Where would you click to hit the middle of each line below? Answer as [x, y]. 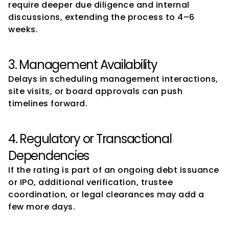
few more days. [42, 207]
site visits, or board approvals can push [95, 91]
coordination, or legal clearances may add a [106, 194]
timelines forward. [48, 104]
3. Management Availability [83, 65]
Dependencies [49, 156]
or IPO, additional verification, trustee [90, 182]
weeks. [23, 29]
